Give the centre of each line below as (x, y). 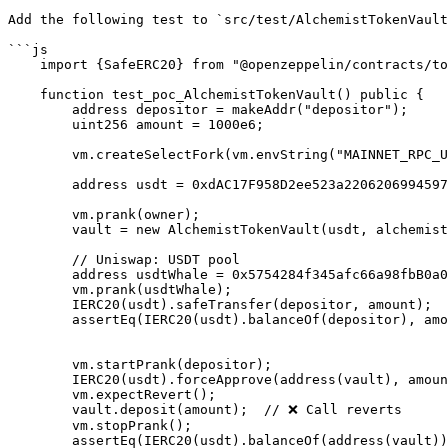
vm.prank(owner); (40, 214)
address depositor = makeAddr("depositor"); (40, 109)
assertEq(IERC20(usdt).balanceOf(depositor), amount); (40, 319)
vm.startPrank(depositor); (40, 364)
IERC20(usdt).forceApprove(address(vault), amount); (40, 379)
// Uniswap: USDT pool (40, 259)
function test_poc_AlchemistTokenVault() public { (24, 94)
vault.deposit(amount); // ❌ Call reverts (40, 409)
